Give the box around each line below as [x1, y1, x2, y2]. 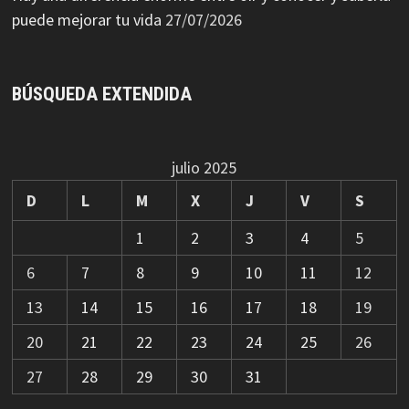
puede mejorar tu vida [11, 9, 162, 31]
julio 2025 [172, 157, 237, 179]
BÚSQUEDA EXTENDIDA [11, 83, 192, 106]
